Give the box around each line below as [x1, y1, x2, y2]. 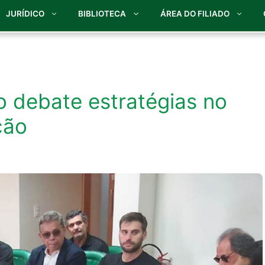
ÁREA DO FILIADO [160, 9, 230, 19]
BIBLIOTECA [78, 9, 126, 19]
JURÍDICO [5, 9, 44, 19]
